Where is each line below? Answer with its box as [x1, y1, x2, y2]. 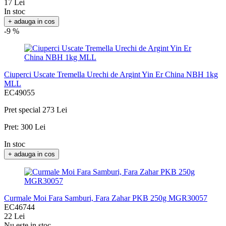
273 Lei [42, 105, 67, 115]
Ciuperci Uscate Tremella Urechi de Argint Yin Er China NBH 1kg [4, 70, 218, 79]
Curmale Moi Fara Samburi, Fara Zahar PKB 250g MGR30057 [4, 194, 207, 203]
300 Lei [21, 123, 45, 132]
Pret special [4, 105, 40, 115]
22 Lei [4, 212, 25, 221]
